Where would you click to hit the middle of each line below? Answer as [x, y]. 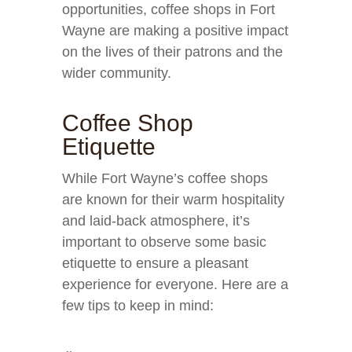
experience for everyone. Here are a [175, 284]
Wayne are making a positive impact [175, 31]
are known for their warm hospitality [173, 200]
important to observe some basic [164, 242]
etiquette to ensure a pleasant [155, 263]
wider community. [117, 73]
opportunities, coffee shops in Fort [169, 9]
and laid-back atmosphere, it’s [156, 221]
